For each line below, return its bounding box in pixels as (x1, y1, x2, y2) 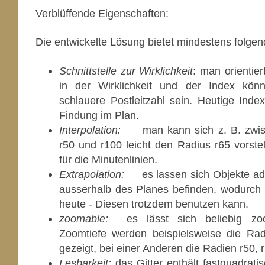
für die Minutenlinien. (59, 153, 157, 166)
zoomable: (59, 212, 108, 225)
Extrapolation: (59, 167, 124, 180)
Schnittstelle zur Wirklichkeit (59, 64, 193, 77)
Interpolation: (59, 123, 121, 136)
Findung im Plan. (59, 108, 139, 121)
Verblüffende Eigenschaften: (35, 7, 169, 20)
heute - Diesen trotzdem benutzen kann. (59, 197, 248, 210)
